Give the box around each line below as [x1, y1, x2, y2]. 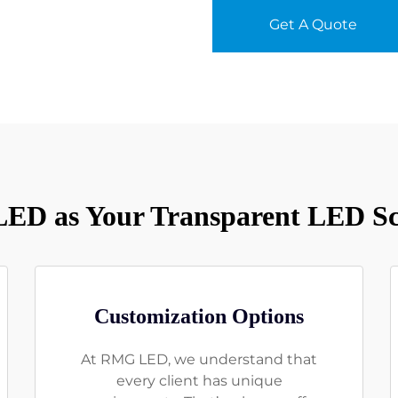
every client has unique [115, 371, 283, 389]
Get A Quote [269, 15, 357, 33]
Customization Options [94, 304, 304, 328]
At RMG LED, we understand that [81, 350, 317, 368]
